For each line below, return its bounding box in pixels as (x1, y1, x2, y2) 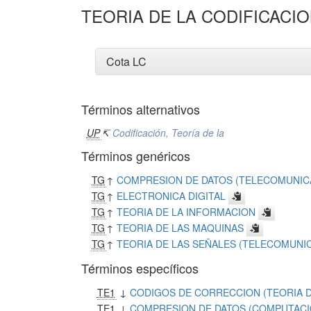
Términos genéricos (81, 146, 190, 165)
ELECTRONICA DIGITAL (117, 189, 226, 203)
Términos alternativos (81, 100, 200, 118)
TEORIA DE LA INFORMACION (117, 205, 256, 219)
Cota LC (106, 53, 146, 69)
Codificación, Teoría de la (112, 126, 224, 140)
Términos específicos (81, 259, 199, 277)
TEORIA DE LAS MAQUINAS (117, 221, 244, 235)
